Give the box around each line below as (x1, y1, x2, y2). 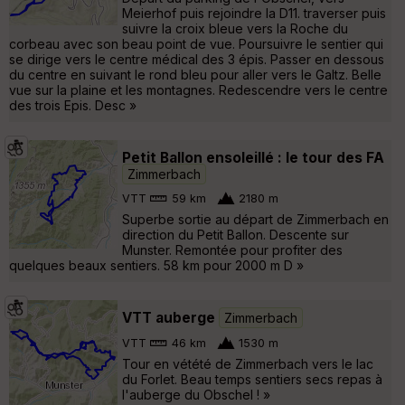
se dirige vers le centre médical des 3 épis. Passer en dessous (9, 51, 384, 67)
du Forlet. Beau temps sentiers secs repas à (122, 371, 382, 387)
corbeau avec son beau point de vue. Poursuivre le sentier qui (9, 35, 383, 52)
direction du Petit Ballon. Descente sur (122, 226, 349, 242)
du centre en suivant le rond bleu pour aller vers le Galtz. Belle (9, 66, 381, 82)
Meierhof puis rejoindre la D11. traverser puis (122, 5, 386, 21)
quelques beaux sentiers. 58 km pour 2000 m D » (9, 257, 304, 273)
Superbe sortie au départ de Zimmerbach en (122, 211, 389, 227)
